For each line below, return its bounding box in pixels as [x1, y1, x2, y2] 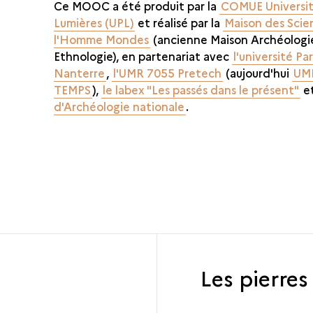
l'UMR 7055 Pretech [113, 64, 222, 80]
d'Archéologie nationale [54, 98, 185, 114]
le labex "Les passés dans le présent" [103, 81, 300, 97]
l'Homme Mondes [54, 31, 150, 47]
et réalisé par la [135, 14, 224, 30]
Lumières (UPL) [54, 14, 134, 30]
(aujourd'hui [223, 64, 293, 80]
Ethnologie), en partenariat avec [54, 48, 233, 64]
